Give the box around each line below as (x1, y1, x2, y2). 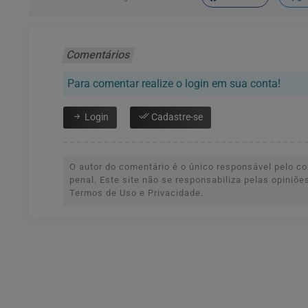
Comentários (65, 48, 132, 62)
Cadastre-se (149, 111, 203, 124)
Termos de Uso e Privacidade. (69, 188, 203, 199)
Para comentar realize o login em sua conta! (67, 77, 280, 91)
